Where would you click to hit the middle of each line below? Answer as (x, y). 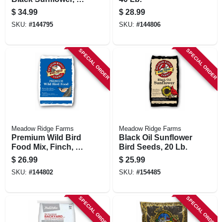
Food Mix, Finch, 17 (48, 147)
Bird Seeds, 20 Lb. (153, 147)
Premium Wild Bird (46, 137)
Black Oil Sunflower (155, 137)
